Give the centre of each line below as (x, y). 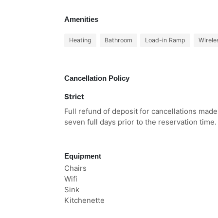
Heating (80, 40)
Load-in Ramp (165, 40)
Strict (74, 97)
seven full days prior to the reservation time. (140, 122)
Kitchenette (84, 200)
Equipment (83, 156)
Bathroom (118, 40)
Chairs (75, 168)
